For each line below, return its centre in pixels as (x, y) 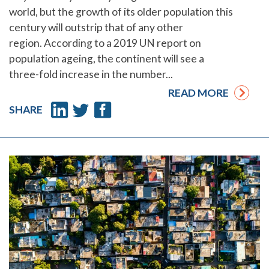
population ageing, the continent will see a (107, 59)
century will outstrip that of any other (96, 28)
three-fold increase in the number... (91, 74)
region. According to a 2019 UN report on (105, 43)
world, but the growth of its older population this (121, 12)
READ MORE (201, 93)
